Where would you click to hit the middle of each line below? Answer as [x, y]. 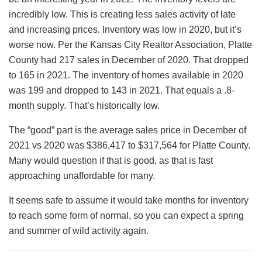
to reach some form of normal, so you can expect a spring [126, 215]
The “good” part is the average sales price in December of [127, 130]
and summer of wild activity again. [79, 230]
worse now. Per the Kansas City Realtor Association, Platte [130, 44]
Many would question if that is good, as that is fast [111, 160]
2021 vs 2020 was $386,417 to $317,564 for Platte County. [130, 145]
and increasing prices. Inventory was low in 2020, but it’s [125, 29]
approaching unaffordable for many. [82, 175]
